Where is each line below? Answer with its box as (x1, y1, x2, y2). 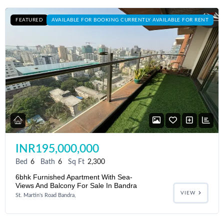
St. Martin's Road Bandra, (15, 192, 76, 198)
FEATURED (15, 17, 43, 23)
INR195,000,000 (15, 143, 99, 155)
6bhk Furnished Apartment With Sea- (15, 173, 132, 181)
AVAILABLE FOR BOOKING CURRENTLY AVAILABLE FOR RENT (51, 17, 208, 23)
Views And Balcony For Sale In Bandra (15, 181, 137, 190)
